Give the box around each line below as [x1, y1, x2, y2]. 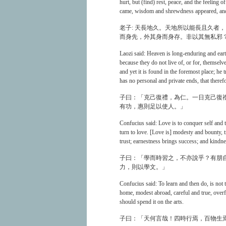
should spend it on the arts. [120, 198, 184, 205]
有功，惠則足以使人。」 [120, 103, 186, 110]
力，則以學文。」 [120, 163, 168, 171]
